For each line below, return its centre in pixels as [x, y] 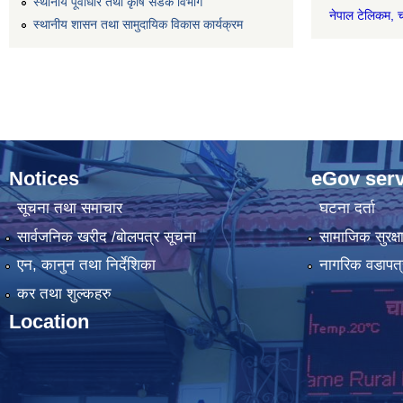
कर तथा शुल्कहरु [64, 293]
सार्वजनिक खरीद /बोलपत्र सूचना [106, 237]
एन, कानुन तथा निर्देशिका [86, 265]
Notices [44, 178]
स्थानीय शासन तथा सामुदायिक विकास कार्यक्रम [138, 24]
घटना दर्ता [347, 209]
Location [49, 321]
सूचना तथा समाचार [69, 209]
